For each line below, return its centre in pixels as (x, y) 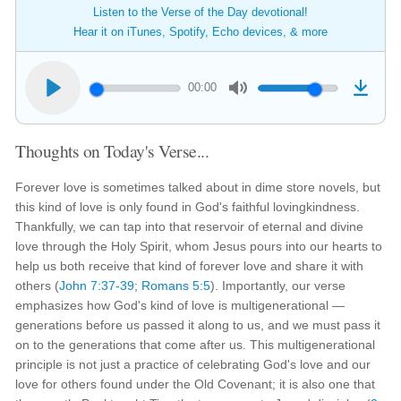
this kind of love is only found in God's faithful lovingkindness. (188, 207)
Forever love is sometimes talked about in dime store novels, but (198, 187)
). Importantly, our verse (278, 286)
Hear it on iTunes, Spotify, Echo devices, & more (200, 32)
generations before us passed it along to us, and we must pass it (198, 325)
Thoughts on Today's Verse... (112, 150)
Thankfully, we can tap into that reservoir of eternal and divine (190, 226)
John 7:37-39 (97, 286)
